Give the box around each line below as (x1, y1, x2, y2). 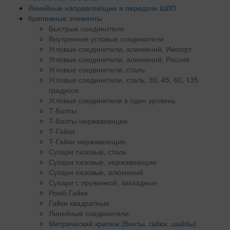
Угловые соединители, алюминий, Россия (49, 54, 189, 65)
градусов (49, 85, 79, 95)
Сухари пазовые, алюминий (49, 167, 143, 178)
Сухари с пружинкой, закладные (49, 177, 157, 188)
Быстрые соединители (49, 23, 124, 34)
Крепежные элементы (28, 13, 102, 24)
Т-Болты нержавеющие (49, 116, 128, 126)
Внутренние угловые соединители (49, 33, 164, 44)
